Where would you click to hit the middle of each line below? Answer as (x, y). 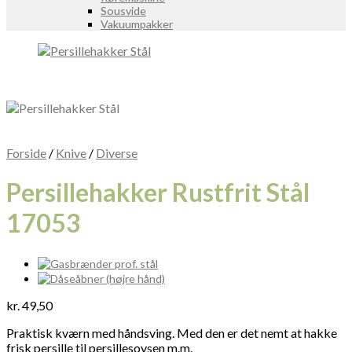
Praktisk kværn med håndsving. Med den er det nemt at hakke (172, 332)
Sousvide (123, 11)
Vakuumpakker (137, 24)
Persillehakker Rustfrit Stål (158, 192)
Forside (26, 153)
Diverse (117, 153)
